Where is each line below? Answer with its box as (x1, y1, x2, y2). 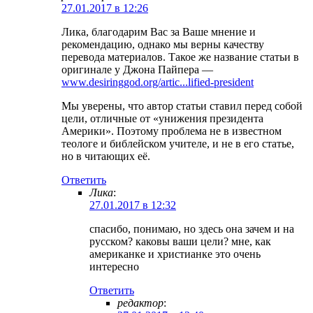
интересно (89, 260, 139, 272)
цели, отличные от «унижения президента (61, 112, 263, 124)
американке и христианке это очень (89, 247, 261, 260)
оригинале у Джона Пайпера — (61, 63, 213, 75)
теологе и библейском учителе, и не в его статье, (61, 137, 294, 150)
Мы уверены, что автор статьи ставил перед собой (61, 99, 303, 112)
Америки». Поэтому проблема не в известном (61, 124, 282, 137)
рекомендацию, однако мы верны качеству (61, 38, 264, 50)
